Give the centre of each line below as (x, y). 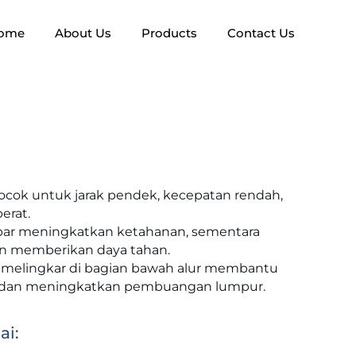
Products (169, 33)
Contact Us (261, 33)
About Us (83, 33)
